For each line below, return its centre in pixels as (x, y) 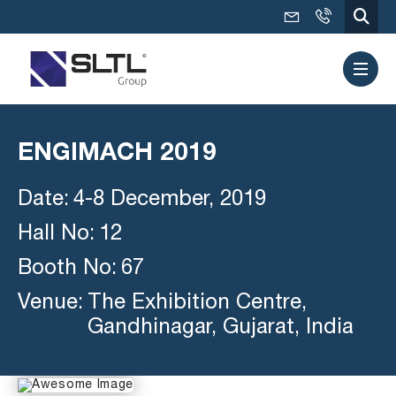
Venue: (50, 303)
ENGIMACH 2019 (117, 155)
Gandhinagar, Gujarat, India (221, 328)
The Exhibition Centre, (197, 303)
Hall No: (56, 234)
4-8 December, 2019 (170, 200)
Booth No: (67, 269)
